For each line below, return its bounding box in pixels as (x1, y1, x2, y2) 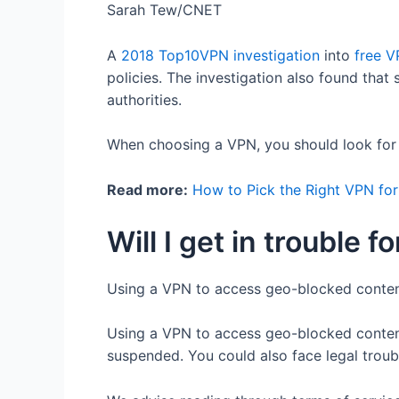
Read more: (107, 180, 188, 199)
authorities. (107, 90, 186, 109)
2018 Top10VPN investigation (121, 45, 320, 64)
